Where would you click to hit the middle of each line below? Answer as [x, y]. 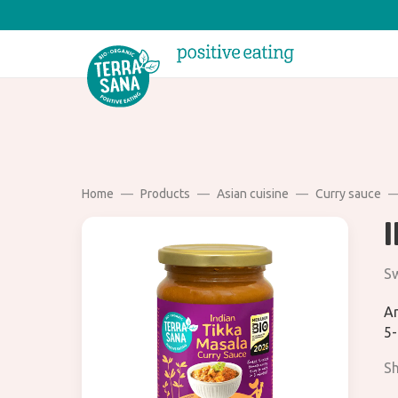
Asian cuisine [253, 194]
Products [165, 194]
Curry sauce [348, 194]
